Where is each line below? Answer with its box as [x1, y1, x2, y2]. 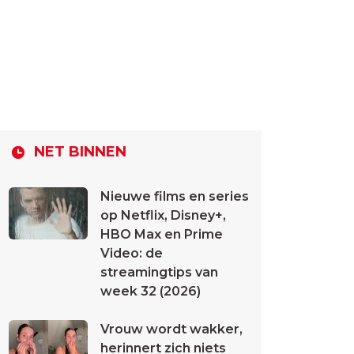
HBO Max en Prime [100, 227, 223, 242]
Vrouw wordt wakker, [100, 322, 243, 337]
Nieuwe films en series [100, 189, 249, 204]
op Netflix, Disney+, [100, 208, 226, 223]
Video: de [100, 246, 163, 261]
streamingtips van [100, 265, 218, 280]
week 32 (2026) [100, 284, 201, 299]
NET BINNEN [34, 142, 126, 160]
